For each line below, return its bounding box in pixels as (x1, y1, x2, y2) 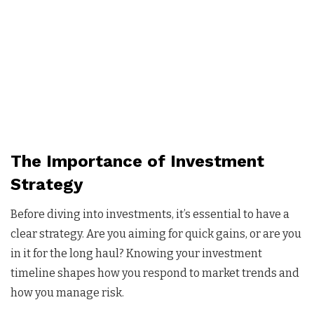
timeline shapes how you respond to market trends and (11, 266, 299, 280)
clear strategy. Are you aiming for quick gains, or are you (11, 226, 301, 240)
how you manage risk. (11, 285, 124, 299)
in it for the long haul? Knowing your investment (11, 246, 262, 260)
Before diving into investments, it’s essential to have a (11, 207, 289, 221)
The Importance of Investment (11, 151, 264, 171)
